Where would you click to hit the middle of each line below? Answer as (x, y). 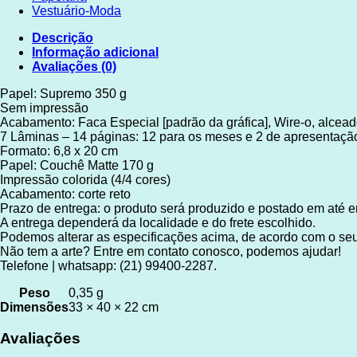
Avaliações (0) (74, 67)
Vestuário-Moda (76, 11)
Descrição (63, 38)
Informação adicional (95, 53)
